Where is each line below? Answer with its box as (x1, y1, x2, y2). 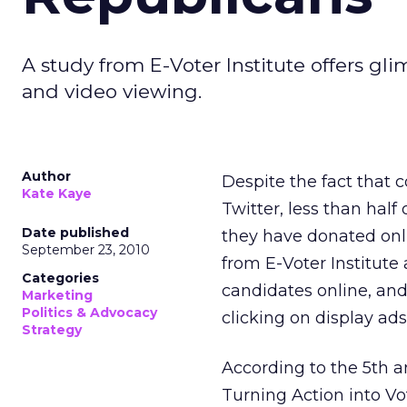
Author (22, 168, 71, 184)
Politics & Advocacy (22, 304, 157, 321)
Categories (22, 270, 99, 286)
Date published (22, 224, 129, 241)
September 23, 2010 (22, 242, 150, 258)
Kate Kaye (22, 185, 92, 202)
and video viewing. (22, 80, 202, 103)
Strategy (22, 322, 82, 338)
